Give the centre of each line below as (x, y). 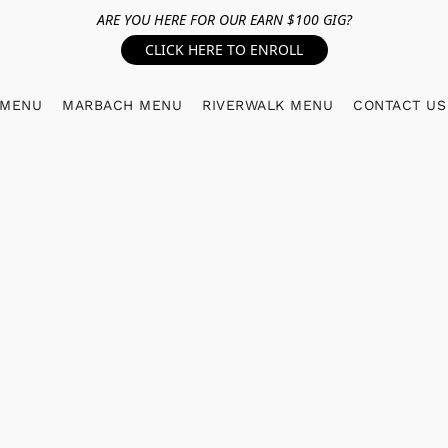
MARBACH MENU (122, 105)
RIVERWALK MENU (268, 105)
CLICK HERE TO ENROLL (224, 49)
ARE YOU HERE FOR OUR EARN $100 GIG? (224, 19)
